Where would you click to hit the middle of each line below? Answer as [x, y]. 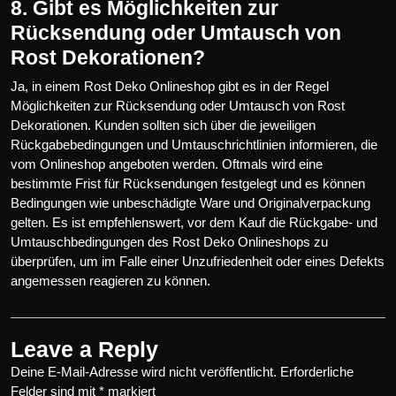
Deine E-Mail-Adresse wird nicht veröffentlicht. [144, 371]
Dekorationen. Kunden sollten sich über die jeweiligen [163, 125]
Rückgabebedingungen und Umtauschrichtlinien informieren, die [194, 144]
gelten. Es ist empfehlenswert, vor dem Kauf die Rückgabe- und [194, 222]
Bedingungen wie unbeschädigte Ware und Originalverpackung [190, 202]
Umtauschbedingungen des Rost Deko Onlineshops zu [169, 241]
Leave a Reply [84, 349]
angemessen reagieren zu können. [110, 280]
